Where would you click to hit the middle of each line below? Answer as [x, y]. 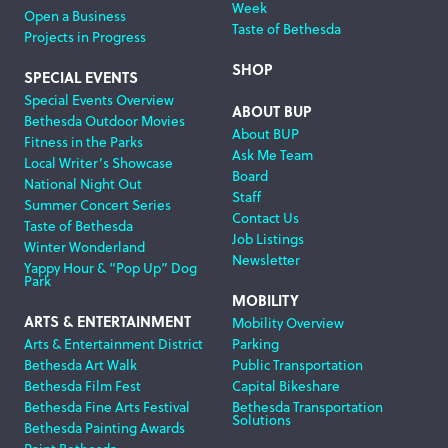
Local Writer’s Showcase [98, 163]
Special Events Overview [99, 100]
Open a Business [75, 16]
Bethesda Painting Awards [104, 428]
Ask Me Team [272, 155]
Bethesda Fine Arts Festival [107, 407]
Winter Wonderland [84, 247]
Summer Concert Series [97, 205]
